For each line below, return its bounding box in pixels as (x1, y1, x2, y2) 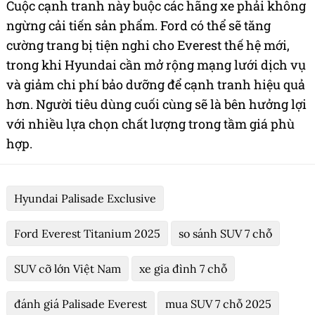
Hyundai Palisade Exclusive (14, 191, 156, 205)
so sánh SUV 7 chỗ (179, 226, 272, 240)
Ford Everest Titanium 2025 (14, 226, 160, 240)
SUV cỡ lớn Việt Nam (14, 261, 121, 276)
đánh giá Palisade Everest (14, 296, 147, 311)
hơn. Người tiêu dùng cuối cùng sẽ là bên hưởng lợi (6, 95, 307, 112)
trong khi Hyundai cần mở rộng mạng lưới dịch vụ (6, 56, 306, 73)
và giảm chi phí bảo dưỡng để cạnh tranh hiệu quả (6, 75, 305, 93)
